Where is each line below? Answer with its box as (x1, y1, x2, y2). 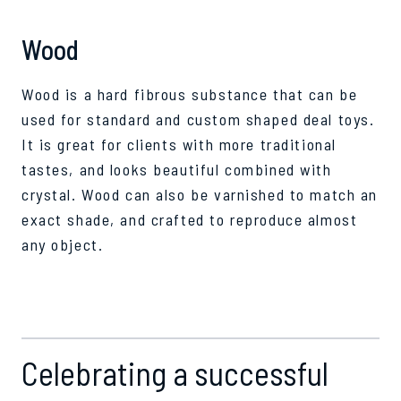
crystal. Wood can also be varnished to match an (21, 183, 379, 204)
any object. (21, 234, 104, 254)
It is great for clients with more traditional (21, 133, 337, 154)
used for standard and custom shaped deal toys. (21, 108, 375, 129)
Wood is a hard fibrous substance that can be (21, 83, 358, 104)
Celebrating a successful (21, 353, 328, 392)
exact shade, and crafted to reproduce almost (21, 209, 358, 229)
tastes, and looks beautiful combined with (21, 158, 332, 179)
